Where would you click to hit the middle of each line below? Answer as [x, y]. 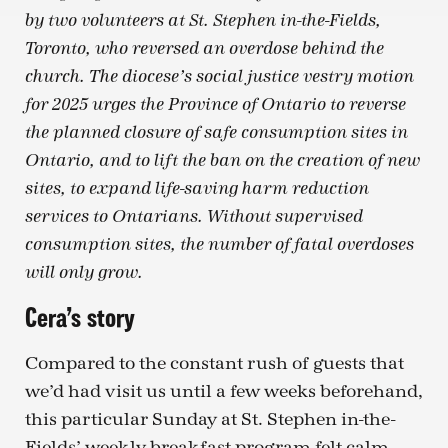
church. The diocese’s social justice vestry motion [219, 76]
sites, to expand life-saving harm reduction [197, 188]
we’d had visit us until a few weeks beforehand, [224, 392]
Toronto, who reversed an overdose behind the [204, 48]
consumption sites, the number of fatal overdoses [219, 244]
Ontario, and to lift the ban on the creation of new [222, 160]
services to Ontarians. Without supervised [194, 216]
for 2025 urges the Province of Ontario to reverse [215, 104]
